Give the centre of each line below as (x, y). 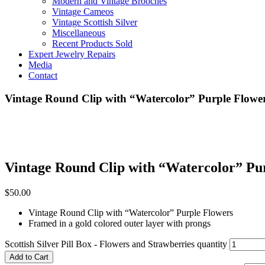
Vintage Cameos (83, 12)
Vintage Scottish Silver (95, 22)
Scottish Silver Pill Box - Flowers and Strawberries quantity (116, 244)
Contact (43, 75)
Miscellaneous (79, 33)
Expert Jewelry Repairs (72, 54)
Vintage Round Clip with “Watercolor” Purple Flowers (131, 213)
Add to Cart (29, 257)
